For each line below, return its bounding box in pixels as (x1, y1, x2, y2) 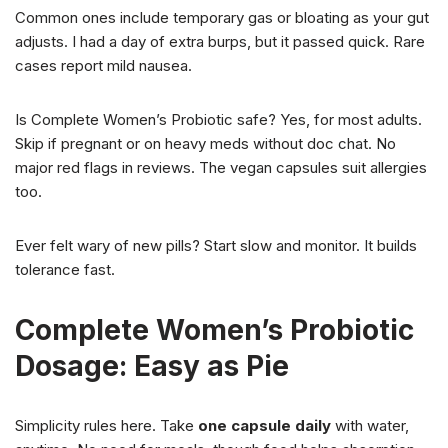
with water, (331, 416, 409, 436)
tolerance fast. (15, 260, 115, 280)
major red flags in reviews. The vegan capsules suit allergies (15, 158, 427, 178)
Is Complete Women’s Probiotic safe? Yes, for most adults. (15, 110, 422, 130)
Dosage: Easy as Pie (15, 349, 289, 384)
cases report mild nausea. (15, 56, 192, 76)
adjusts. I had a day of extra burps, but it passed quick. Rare (15, 32, 425, 52)
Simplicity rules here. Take (15, 416, 198, 436)
